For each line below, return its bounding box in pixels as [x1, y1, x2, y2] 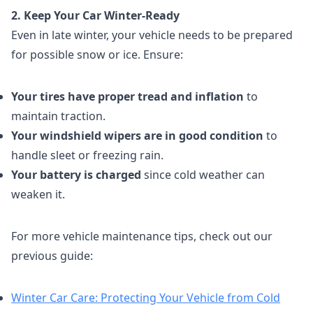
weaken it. [11, 187, 65, 202]
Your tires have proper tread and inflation [11, 89, 244, 104]
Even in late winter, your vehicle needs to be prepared [11, 27, 293, 43]
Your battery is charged [11, 167, 141, 182]
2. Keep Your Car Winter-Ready [11, 8, 180, 23]
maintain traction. [11, 108, 105, 124]
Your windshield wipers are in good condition [11, 128, 263, 143]
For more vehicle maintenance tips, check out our [11, 228, 272, 244]
